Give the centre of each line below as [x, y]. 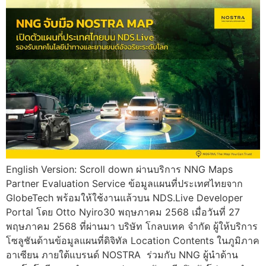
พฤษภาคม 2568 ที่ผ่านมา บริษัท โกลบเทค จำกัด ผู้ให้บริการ [132, 227]
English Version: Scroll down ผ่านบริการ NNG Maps [119, 170]
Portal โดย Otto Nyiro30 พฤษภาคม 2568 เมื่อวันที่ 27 [123, 212]
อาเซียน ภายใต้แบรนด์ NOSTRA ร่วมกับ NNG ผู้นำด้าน [122, 255]
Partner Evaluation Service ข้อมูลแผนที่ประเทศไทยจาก [124, 184]
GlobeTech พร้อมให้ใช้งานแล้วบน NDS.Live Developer [124, 198]
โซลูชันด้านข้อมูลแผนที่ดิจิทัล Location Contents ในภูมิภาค [133, 241]
